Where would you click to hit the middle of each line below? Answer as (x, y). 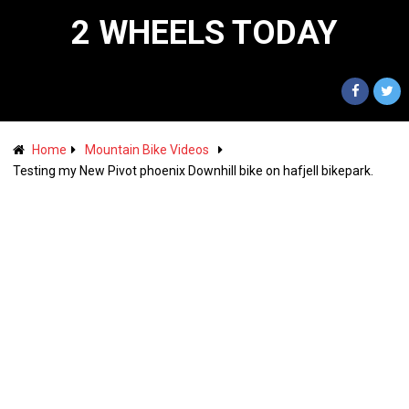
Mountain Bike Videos (147, 150)
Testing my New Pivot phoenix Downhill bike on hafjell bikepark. (193, 171)
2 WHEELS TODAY (204, 33)
